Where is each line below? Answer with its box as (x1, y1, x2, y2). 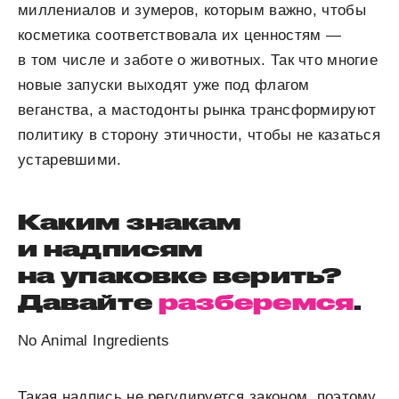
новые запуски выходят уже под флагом (18, 77, 310, 94)
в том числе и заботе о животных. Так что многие (18, 52, 379, 69)
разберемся (158, 289, 354, 315)
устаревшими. (18, 151, 122, 169)
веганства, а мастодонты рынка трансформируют (18, 102, 377, 119)
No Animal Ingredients (18, 332, 170, 350)
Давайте (18, 289, 159, 315)
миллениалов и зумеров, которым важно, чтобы (18, 2, 366, 20)
